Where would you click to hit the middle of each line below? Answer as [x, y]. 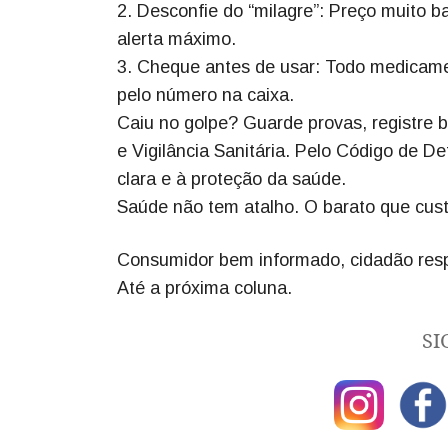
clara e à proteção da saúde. [231, 179]
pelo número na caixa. [205, 95]
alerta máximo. [176, 39]
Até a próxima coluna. [204, 288]
